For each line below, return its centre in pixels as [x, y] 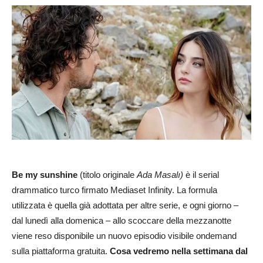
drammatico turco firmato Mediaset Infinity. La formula [114, 190]
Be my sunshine [45, 175]
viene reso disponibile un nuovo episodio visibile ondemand [124, 236]
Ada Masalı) [160, 175]
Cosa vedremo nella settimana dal [179, 251]
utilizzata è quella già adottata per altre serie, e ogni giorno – [125, 205]
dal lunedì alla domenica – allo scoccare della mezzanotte [122, 221]
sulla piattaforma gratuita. [61, 251]
